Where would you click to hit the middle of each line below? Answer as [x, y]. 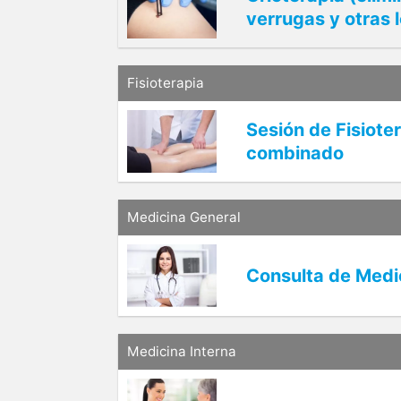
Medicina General [184, 217]
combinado [294, 153]
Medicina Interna [182, 351]
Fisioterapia [166, 82]
